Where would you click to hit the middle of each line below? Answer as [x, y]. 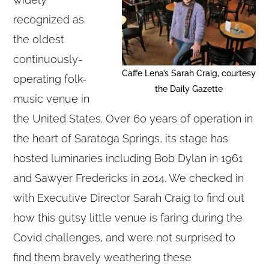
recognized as [49, 19]
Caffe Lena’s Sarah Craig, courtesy [189, 73]
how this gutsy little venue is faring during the [128, 217]
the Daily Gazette [189, 89]
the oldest [39, 39]
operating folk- [50, 79]
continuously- [48, 59]
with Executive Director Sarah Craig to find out [129, 198]
